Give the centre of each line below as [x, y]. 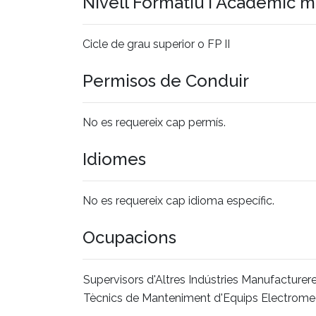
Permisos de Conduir [166, 80]
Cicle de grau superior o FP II [156, 44]
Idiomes [114, 159]
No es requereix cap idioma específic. [178, 200]
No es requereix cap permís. [154, 122]
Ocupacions [129, 237]
